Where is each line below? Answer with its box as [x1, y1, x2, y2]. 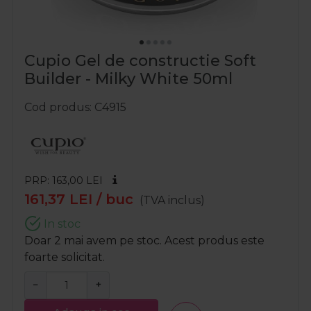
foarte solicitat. [24, 251, 105, 264]
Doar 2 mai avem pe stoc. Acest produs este [24, 234, 264, 248]
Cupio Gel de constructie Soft [24, 51, 256, 71]
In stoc [41, 217, 81, 231]
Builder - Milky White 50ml [24, 69, 233, 89]
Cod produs [24, 101, 90, 115]
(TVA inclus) [140, 194, 205, 208]
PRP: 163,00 [24, 174, 86, 187]
